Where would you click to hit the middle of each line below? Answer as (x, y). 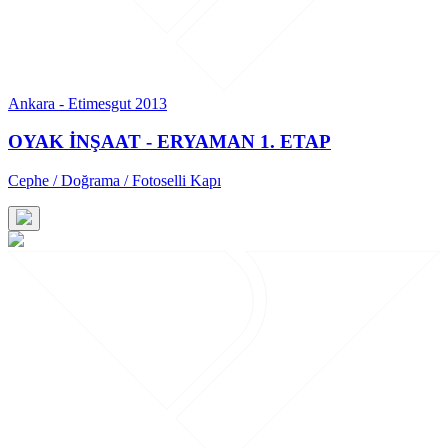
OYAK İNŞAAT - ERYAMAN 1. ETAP (169, 142)
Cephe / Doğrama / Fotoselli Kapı (114, 181)
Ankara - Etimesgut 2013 (87, 103)
